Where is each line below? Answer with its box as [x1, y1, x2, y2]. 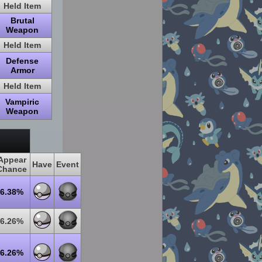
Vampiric [5, 97, 39, 106]
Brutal [10, 16, 35, 25]
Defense [6, 56, 39, 65]
